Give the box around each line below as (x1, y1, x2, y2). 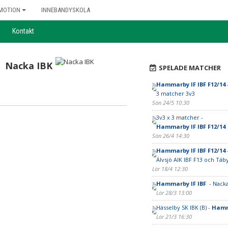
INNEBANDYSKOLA (41, 6, 90, 14)
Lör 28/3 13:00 (156, 189, 192, 196)
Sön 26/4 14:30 (152, 132, 189, 139)
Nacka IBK (5, 60, 52, 72)
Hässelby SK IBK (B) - (156, 204, 212, 211)
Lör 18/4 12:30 (152, 165, 188, 173)
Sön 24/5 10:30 (152, 99, 189, 106)
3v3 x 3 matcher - (156, 113, 203, 121)
